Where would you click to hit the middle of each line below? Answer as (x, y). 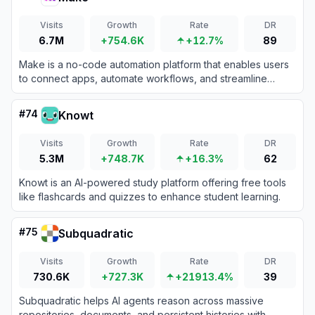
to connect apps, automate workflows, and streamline (143, 78)
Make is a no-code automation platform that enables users (154, 64)
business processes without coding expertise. (126, 92)
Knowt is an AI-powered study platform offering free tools (153, 182)
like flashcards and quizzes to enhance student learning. (150, 197)
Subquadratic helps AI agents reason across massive (141, 301)
